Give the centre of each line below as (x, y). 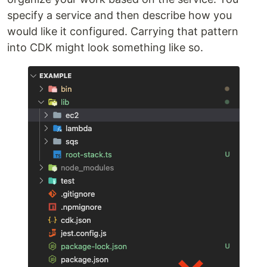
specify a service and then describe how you (119, 15)
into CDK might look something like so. (105, 47)
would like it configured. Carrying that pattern (123, 31)
